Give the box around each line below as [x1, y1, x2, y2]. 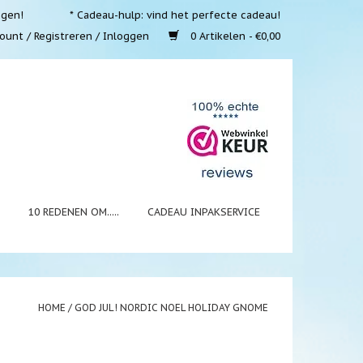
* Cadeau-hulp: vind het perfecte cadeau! [69, 8, 280, 21]
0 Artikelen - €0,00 [187, 29, 280, 42]
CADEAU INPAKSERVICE [147, 205, 260, 218]
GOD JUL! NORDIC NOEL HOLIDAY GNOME [75, 301, 268, 314]
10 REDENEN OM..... [28, 205, 120, 218]
